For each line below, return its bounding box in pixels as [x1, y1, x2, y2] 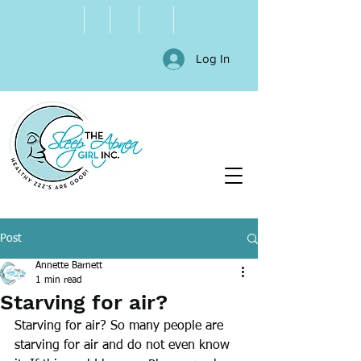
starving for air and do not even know [15, 339, 234, 352]
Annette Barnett [35, 261, 102, 271]
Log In [196, 52, 230, 65]
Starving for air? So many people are [15, 320, 227, 333]
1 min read [35, 276, 82, 285]
